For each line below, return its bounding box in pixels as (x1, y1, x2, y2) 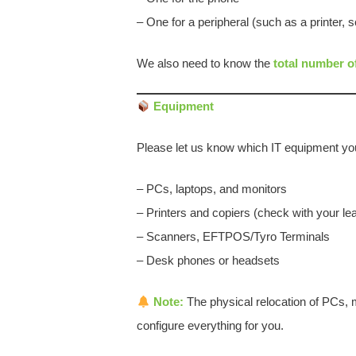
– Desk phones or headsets (137, 253, 280, 267)
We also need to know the (137, 56, 273, 70)
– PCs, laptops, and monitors (137, 182, 287, 195)
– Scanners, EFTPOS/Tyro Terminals (137, 230, 330, 243)
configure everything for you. (137, 319, 284, 332)
